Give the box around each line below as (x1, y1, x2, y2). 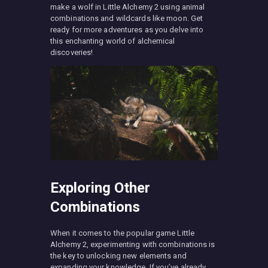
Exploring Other (50, 179, 150, 196)
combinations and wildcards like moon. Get (50, 13, 203, 23)
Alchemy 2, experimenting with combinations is (50, 239, 215, 249)
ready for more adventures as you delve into (50, 25, 204, 34)
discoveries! (50, 47, 93, 57)
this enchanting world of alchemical (50, 36, 175, 45)
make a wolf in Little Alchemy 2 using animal (50, 2, 205, 11)
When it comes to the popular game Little (50, 228, 195, 237)
